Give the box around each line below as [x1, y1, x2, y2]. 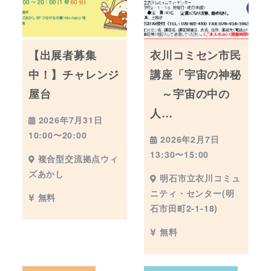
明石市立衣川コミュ [160, 171, 241, 184]
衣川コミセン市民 [150, 47, 241, 64]
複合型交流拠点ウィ [38, 152, 119, 165]
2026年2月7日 [160, 132, 220, 145]
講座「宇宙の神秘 [150, 67, 241, 83]
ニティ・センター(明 [150, 186, 235, 199]
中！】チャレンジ [28, 67, 120, 83]
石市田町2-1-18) [150, 201, 218, 214]
